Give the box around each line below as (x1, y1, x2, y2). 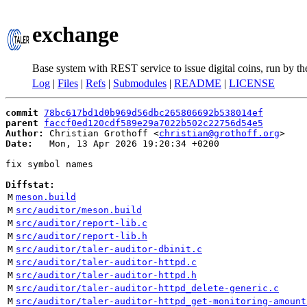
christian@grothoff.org (159, 128, 280, 138)
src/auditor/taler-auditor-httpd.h (16, 270, 197, 280)
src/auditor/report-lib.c (16, 218, 147, 228)
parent (5, 118, 38, 128)
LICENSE (229, 77, 275, 89)
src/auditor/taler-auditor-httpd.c (16, 257, 197, 267)
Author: (5, 128, 44, 138)
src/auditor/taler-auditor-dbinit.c (16, 244, 202, 254)
